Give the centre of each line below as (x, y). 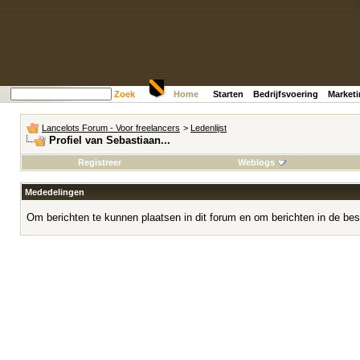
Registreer (99, 162)
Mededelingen (55, 192)
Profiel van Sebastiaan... (110, 140)
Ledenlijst (209, 128)
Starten (228, 94)
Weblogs (256, 162)
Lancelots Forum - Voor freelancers (111, 128)
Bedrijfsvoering (286, 94)
